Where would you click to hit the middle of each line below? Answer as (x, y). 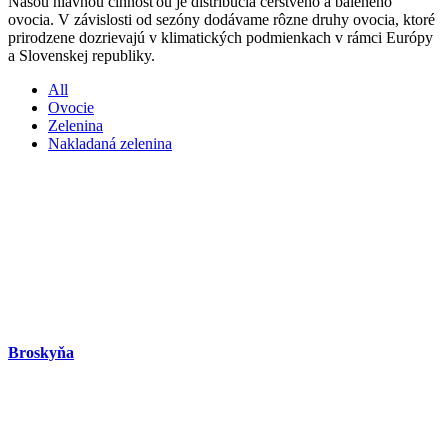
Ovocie (71, 107)
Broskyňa (41, 353)
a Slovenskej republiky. (81, 55)
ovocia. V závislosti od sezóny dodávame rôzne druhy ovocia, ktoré (221, 19)
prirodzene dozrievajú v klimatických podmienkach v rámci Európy (220, 37)
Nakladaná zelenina (110, 143)
